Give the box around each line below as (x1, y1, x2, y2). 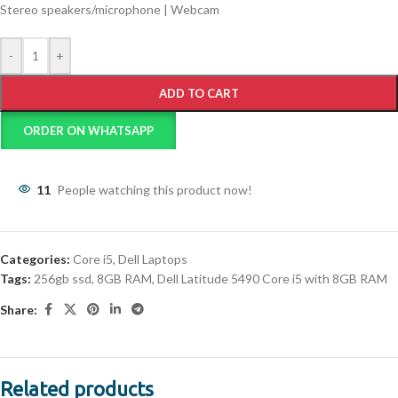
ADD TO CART (159, 86, 239, 101)
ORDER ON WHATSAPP (23, 123, 155, 139)
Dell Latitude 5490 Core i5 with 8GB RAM (157, 271, 387, 287)
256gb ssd (34, 271, 92, 287)
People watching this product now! (57, 182, 252, 198)
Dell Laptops (118, 251, 187, 267)
